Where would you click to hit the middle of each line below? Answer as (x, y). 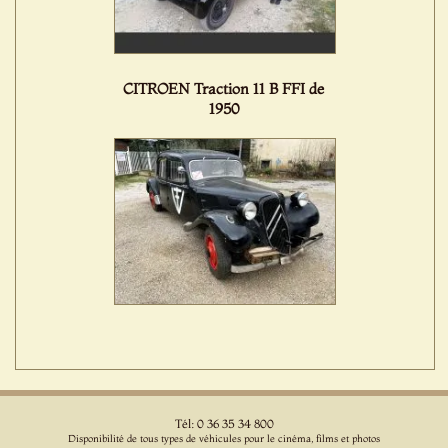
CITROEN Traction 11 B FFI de (224, 89)
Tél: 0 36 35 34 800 (224, 424)
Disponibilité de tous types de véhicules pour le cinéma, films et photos (224, 439)
